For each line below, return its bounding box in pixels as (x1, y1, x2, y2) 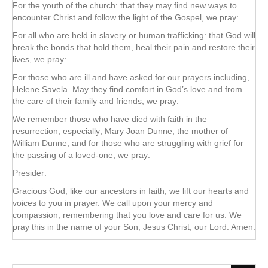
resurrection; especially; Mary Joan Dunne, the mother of (13, 126, 228, 136)
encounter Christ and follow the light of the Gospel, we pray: (13, 12, 239, 22)
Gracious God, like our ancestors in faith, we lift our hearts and (13, 185, 249, 196)
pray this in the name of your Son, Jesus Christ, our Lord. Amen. (13, 221, 255, 232)
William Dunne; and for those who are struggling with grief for (13, 138, 243, 148)
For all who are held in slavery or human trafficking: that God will (13, 30, 255, 40)
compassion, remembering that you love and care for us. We (13, 209, 242, 220)
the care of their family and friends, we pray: (13, 96, 179, 106)
